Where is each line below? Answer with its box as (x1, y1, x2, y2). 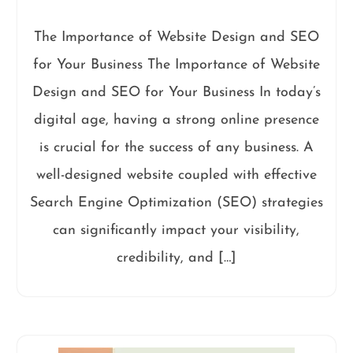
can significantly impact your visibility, (53, 223, 300, 239)
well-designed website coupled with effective (35, 168, 317, 184)
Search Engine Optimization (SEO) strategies (29, 195, 323, 211)
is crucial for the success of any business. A (39, 140, 314, 156)
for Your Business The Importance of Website (32, 58, 320, 73)
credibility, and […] (116, 251, 236, 266)
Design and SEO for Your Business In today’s (32, 85, 321, 101)
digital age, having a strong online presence (33, 113, 319, 128)
